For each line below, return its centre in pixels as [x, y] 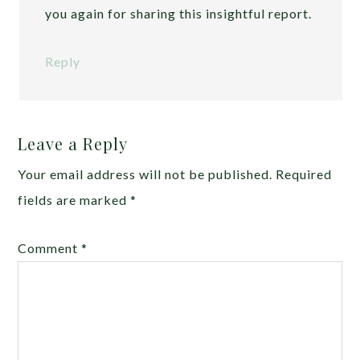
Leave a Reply [73, 143]
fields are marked [74, 199]
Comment [50, 247]
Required [304, 174]
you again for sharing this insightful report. [179, 13]
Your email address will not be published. [145, 174]
